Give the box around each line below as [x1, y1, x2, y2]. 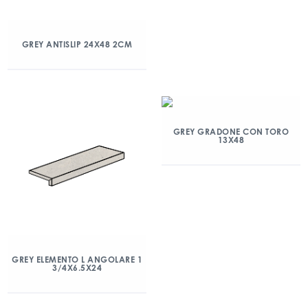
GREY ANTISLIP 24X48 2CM [21, 39, 133, 49]
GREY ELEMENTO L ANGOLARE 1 [12, 254, 142, 265]
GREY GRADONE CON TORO [173, 126, 289, 137]
